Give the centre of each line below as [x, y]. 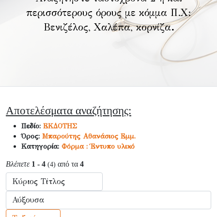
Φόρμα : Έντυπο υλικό [98, 146]
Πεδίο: [32, 126]
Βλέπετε [18, 164]
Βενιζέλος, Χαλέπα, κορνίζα [107, 27]
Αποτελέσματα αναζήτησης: [69, 110]
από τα [68, 164]
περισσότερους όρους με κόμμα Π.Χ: [108, 13]
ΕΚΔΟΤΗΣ [60, 126]
